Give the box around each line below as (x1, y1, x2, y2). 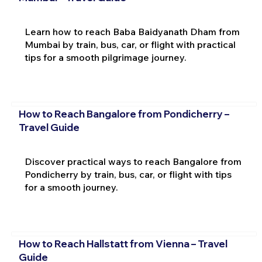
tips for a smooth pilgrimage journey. (24, 51, 187, 63)
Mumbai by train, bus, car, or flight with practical (24, 38, 236, 50)
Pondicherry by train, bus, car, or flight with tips (24, 168, 232, 180)
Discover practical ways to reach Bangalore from (24, 155, 242, 167)
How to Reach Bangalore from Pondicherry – (18, 107, 229, 120)
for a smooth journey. (24, 181, 118, 193)
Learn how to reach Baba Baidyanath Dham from (24, 25, 240, 37)
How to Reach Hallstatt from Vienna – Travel (18, 237, 227, 250)
